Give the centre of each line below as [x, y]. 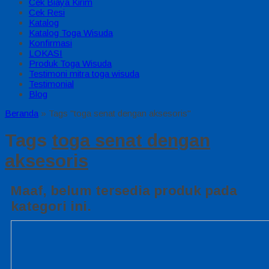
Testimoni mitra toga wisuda [84, 74]
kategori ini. [51, 207]
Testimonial [51, 84]
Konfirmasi [50, 43]
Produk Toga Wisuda [70, 63]
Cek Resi [47, 12]
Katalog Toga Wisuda [71, 33]
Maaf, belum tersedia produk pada [124, 191]
